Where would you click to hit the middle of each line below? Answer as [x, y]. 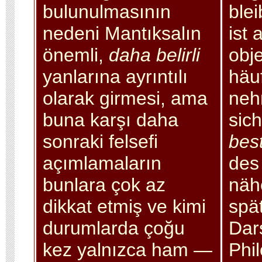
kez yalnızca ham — [127, 249]
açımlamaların [102, 163]
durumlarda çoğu [113, 228]
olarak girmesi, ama [125, 98]
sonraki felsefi [100, 141]
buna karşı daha [110, 120]
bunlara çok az [104, 185]
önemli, [75, 55]
